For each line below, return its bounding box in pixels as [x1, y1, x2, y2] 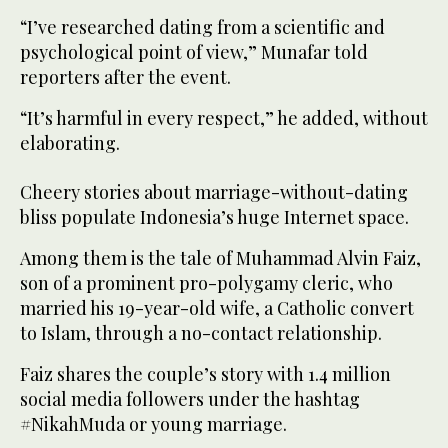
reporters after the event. [20, 65, 231, 90]
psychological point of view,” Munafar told [20, 40, 368, 65]
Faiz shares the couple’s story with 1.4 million [20, 362, 391, 387]
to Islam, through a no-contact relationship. [20, 321, 382, 346]
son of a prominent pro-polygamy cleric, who [20, 271, 393, 296]
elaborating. [20, 131, 120, 156]
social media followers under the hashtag [20, 387, 360, 412]
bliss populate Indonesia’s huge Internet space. [20, 205, 409, 230]
